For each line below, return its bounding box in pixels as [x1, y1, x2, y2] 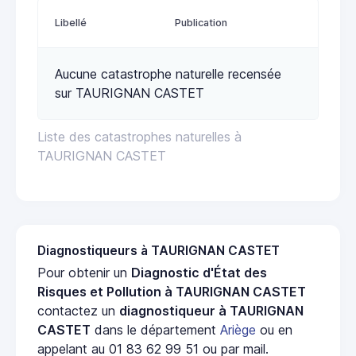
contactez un [37, 303, 119, 319]
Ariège [220, 322, 256, 339]
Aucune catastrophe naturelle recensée [55, 66, 281, 83]
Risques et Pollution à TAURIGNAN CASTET [37, 284, 306, 300]
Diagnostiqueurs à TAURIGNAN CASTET [37, 243, 280, 259]
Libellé [55, 17, 87, 29]
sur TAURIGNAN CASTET [55, 85, 204, 102]
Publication [175, 17, 227, 29]
